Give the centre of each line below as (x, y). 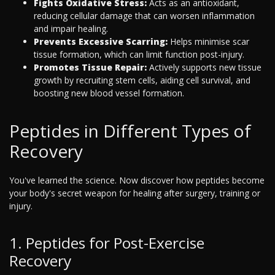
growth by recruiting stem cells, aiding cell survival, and (142, 80)
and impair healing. (71, 29)
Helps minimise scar (208, 42)
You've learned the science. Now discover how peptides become (137, 180)
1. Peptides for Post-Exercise (107, 243)
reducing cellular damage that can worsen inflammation (144, 16)
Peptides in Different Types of (130, 131)
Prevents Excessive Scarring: (101, 42)
